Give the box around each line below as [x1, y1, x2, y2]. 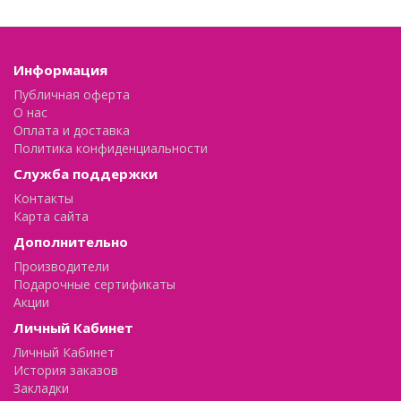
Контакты [13, 190, 73, 208]
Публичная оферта [13, 86, 130, 104]
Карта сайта [13, 208, 89, 226]
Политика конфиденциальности [13, 140, 208, 158]
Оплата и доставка [13, 122, 130, 140]
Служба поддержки [13, 165, 158, 183]
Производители [13, 258, 109, 276]
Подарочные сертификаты [13, 276, 175, 294]
